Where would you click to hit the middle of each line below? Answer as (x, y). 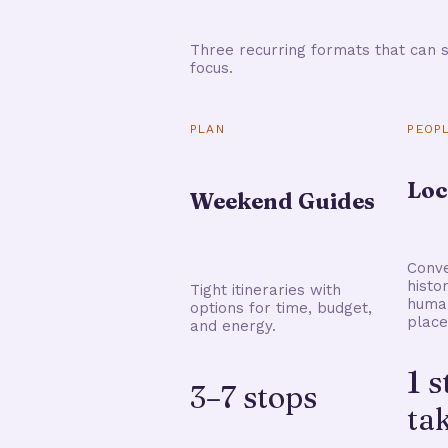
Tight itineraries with (265, 289)
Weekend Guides (282, 200)
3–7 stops (253, 397)
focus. (211, 67)
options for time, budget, (281, 307)
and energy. (233, 325)
